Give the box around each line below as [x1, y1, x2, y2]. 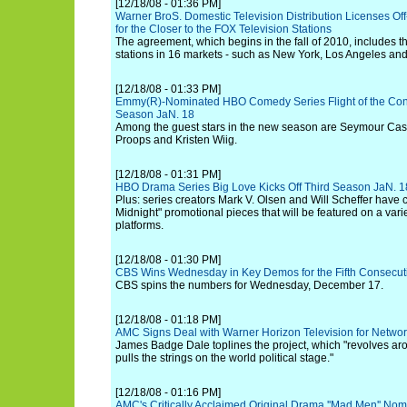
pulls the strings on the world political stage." [115, 352, 333, 364]
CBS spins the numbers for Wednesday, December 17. [115, 279, 383, 292]
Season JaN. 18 [115, 108, 194, 121]
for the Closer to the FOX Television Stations [115, 23, 332, 35]
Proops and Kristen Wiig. [115, 134, 237, 146]
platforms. [115, 219, 164, 232]
